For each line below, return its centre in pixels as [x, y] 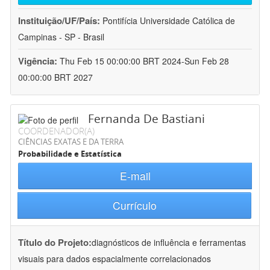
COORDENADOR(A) [56, 131]
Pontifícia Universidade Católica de [169, 21]
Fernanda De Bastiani [146, 119]
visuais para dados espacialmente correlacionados [115, 259]
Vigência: [39, 61]
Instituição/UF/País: [60, 21]
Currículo [134, 206]
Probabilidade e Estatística [70, 154]
